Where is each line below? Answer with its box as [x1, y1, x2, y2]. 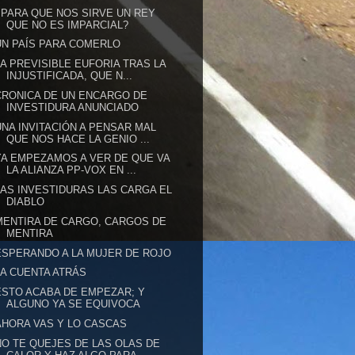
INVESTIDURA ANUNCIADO [6, 101, 139, 113]
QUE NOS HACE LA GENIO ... [6, 132, 151, 145]
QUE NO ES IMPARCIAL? [6, 18, 129, 31]
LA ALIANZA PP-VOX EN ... [6, 164, 137, 177]
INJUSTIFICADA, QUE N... [6, 70, 133, 82]
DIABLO [6, 196, 45, 208]
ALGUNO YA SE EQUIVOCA [6, 298, 141, 310]
